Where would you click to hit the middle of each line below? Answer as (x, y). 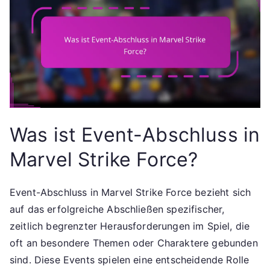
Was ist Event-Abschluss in (135, 135)
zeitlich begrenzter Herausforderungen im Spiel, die (130, 226)
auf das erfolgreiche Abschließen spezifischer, (117, 209)
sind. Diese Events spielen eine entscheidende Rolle (130, 260)
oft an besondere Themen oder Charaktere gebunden (134, 243)
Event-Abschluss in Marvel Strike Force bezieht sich (130, 193)
